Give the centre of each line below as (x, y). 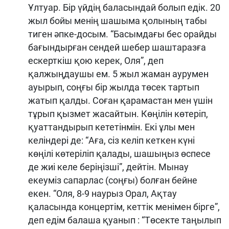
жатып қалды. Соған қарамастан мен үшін (120, 100)
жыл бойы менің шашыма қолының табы (118, 20)
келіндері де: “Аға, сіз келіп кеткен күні (111, 140)
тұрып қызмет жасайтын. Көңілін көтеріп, (118, 113)
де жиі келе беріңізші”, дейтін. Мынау (108, 167)
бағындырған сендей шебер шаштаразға (117, 47)
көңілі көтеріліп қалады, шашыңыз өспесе (119, 153)
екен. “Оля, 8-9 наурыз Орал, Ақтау (102, 193)
